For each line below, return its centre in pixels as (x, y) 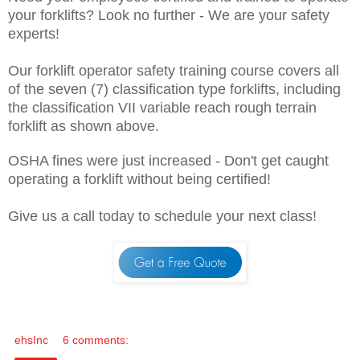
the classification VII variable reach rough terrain (162, 107)
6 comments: (96, 340)
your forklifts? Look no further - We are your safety (169, 15)
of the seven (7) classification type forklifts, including (174, 89)
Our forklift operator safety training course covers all (174, 70)
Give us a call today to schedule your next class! (162, 216)
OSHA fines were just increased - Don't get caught (168, 160)
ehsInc (31, 340)
